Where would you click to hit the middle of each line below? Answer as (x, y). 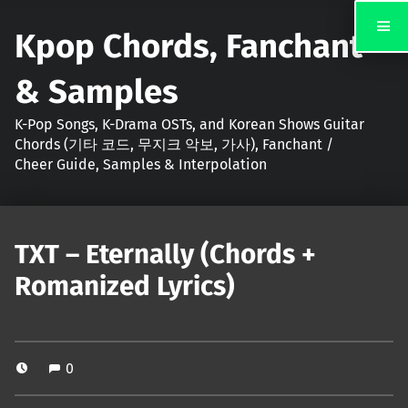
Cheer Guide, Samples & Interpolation (141, 164)
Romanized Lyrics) (125, 286)
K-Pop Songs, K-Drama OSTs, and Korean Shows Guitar (189, 124)
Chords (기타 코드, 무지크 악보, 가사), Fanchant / (174, 144)
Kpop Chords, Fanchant (189, 46)
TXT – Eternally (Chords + (165, 255)
